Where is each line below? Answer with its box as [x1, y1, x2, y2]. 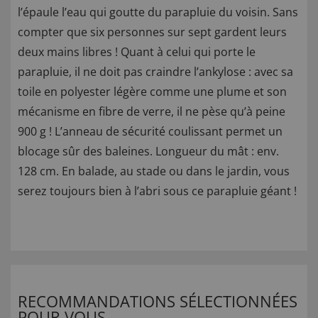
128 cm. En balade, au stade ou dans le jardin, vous [18, 163, 290, 180]
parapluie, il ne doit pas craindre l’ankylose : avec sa [18, 64, 293, 80]
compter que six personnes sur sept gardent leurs [18, 24, 287, 40]
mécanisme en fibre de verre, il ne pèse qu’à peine [18, 104, 285, 120]
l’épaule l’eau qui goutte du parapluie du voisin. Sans [18, 4, 298, 21]
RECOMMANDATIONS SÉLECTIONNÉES [18, 290, 297, 312]
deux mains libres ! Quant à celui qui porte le [18, 44, 256, 60]
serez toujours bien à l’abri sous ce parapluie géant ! [18, 183, 297, 199]
